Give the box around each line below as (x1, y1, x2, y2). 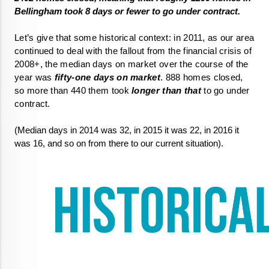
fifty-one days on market (52, 72, 160, 82)
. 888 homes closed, (160, 72, 243, 82)
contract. (14, 98, 53, 109)
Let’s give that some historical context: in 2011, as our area (14, 32, 255, 43)
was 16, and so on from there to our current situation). (14, 138, 223, 148)
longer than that (131, 85, 201, 95)
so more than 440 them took (14, 85, 132, 95)
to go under (201, 85, 250, 95)
